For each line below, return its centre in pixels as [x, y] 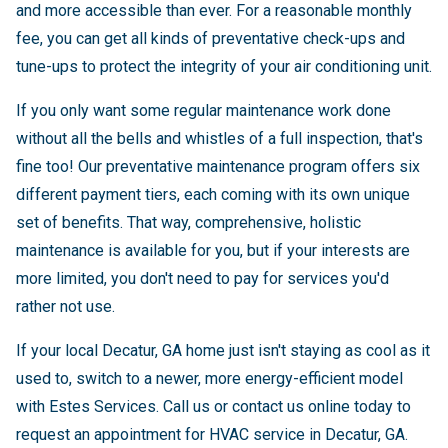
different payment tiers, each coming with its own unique [213, 194]
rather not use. [65, 306]
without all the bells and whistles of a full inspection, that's [219, 138]
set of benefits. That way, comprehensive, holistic [188, 222]
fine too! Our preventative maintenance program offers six [218, 166]
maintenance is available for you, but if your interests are [213, 250]
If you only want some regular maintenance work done [203, 110]
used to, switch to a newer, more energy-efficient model [209, 378]
